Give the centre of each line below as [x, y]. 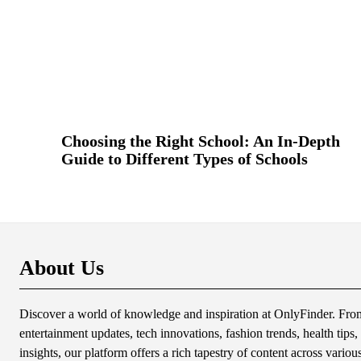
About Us [62, 268]
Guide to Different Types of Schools [185, 159]
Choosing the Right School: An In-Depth [201, 141]
